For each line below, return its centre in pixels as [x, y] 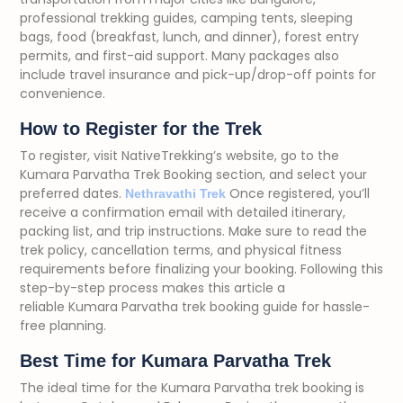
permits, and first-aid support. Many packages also [179, 56]
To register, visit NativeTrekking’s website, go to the [179, 156]
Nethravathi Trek [175, 193]
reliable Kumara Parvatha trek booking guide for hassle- [195, 307]
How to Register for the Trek [141, 129]
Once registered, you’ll [298, 193]
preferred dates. [72, 193]
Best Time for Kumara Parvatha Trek [175, 361]
